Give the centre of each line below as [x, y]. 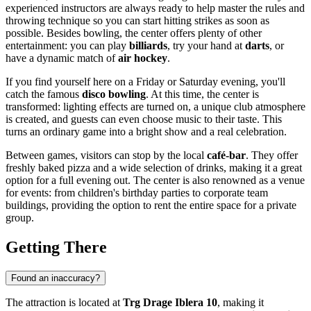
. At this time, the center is [202, 94]
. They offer [272, 155]
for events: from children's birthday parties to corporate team [137, 192]
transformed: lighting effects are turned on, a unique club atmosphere [155, 106]
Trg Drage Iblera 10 [170, 302]
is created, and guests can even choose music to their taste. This [144, 119]
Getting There [56, 247]
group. [20, 217]
